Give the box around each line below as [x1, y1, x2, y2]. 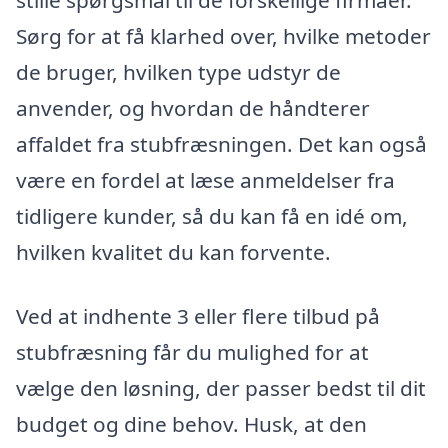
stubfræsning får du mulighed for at [16, 338, 369, 367]
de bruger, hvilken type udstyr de [16, 58, 341, 87]
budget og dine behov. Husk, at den [16, 410, 367, 439]
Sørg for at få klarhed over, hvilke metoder [16, 22, 431, 51]
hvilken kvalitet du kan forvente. [16, 238, 331, 267]
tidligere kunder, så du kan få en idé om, [16, 202, 408, 231]
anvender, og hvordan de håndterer [16, 94, 370, 123]
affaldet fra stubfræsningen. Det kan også [16, 130, 427, 159]
